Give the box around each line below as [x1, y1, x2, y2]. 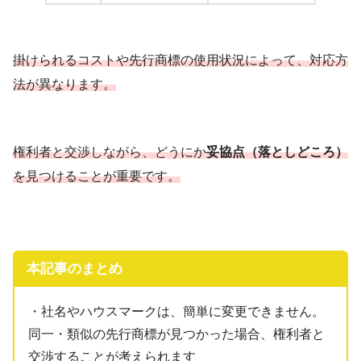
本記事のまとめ [26, 260, 122, 276]
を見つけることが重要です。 [13, 169, 180, 184]
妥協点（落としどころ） [206, 145, 348, 160]
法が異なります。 [13, 77, 116, 92]
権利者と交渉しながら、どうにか [13, 145, 206, 160]
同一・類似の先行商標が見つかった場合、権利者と [28, 326, 326, 341]
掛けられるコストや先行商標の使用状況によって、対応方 [13, 53, 348, 68]
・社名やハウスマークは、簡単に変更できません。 [28, 304, 326, 318]
